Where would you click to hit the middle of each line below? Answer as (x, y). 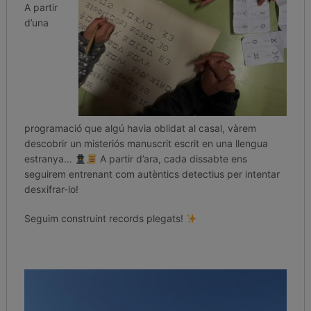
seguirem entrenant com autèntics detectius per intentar (152, 174)
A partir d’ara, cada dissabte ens (172, 159)
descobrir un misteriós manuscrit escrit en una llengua (146, 144)
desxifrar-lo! (51, 190)
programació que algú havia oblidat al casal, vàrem (140, 128)
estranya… (49, 159)
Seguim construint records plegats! (105, 219)
